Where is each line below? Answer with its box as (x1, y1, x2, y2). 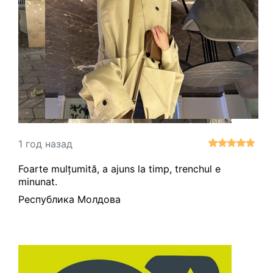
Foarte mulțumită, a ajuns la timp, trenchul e (18, 163, 221, 175)
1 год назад (18, 137, 73, 150)
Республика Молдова (18, 193, 121, 206)
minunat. (18, 175, 57, 188)
